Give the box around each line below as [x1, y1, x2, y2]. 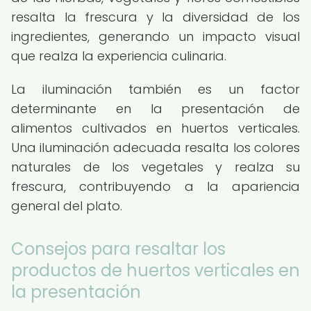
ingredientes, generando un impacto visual [11, 28, 300, 45]
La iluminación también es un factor [11, 81, 300, 98]
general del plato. [11, 197, 122, 215]
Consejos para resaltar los [11, 237, 226, 260]
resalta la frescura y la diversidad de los [11, 8, 300, 26]
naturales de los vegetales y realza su [11, 158, 300, 176]
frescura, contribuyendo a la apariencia [11, 178, 300, 195]
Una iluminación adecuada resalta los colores [11, 139, 300, 156]
